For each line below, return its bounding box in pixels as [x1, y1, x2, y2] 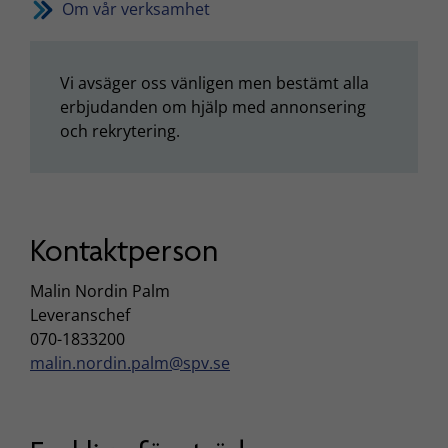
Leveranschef [30, 303, 130, 326]
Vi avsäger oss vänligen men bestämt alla [60, 72, 369, 95]
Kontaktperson [30, 232, 218, 270]
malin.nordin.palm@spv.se [30, 351, 230, 374]
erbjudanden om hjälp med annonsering [60, 96, 366, 119]
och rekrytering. [60, 120, 180, 143]
